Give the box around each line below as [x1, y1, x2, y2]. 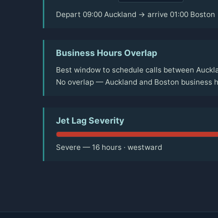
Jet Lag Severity [56, 115, 124, 126]
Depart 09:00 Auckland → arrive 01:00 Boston [56, 10, 215, 19]
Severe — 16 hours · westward [56, 143, 162, 152]
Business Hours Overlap [56, 48, 157, 58]
